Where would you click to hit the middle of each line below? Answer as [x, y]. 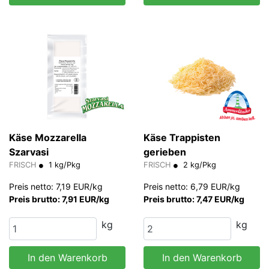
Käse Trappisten [182, 137]
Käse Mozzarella [48, 137]
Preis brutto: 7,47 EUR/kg [194, 199]
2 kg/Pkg [198, 165]
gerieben [165, 152]
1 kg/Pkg [63, 165]
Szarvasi [29, 152]
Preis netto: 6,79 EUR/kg [192, 186]
